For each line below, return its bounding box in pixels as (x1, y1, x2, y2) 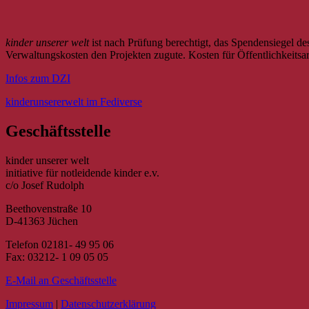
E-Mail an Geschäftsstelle (6, 274, 117, 286)
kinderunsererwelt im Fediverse (6, 96, 142, 108)
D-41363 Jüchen (6, 215, 78, 227)
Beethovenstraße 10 (6, 202, 92, 215)
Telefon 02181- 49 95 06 (6, 238, 114, 250)
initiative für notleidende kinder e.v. (6, 166, 159, 179)
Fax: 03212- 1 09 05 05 (6, 250, 108, 263)
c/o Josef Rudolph (6, 179, 84, 191)
